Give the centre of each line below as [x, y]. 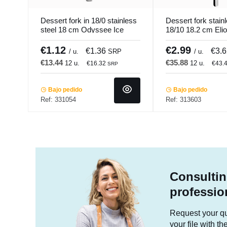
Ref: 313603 [183, 99]
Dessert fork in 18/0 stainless [89, 21]
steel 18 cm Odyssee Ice [82, 30]
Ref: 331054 [58, 99]
